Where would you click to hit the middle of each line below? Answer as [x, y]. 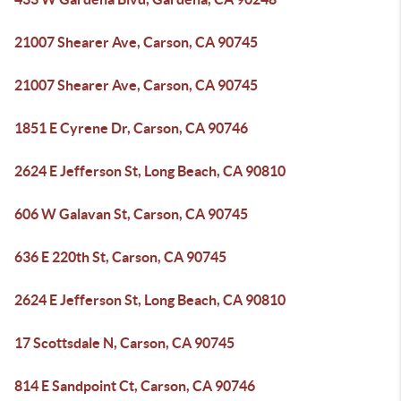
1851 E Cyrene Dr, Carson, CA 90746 [131, 128]
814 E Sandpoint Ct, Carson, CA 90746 [135, 386]
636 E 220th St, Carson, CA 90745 [120, 257]
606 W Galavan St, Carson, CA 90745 [131, 214]
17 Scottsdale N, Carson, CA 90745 [124, 343]
